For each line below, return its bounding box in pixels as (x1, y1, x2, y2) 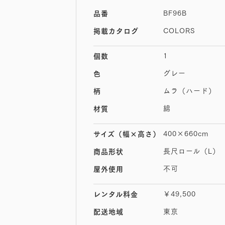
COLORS (163, 25, 195, 36)
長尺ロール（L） (163, 145, 220, 156)
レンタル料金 (93, 188, 138, 199)
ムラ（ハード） (163, 85, 216, 96)
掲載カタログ (93, 25, 139, 36)
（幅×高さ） (115, 128, 160, 139)
